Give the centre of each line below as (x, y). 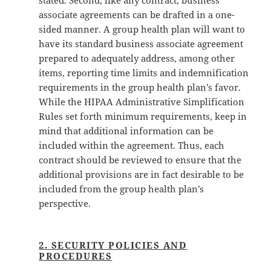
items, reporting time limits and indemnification (144, 73)
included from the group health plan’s (122, 189)
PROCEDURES (76, 256)
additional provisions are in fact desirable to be (142, 175)
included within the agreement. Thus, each (132, 145)
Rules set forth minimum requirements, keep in (143, 116)
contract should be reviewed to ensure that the (140, 160)
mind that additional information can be (126, 131)
